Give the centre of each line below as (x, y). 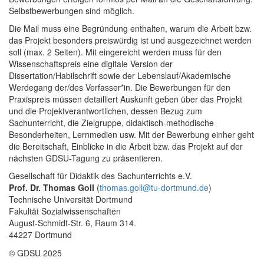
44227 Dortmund (40, 235)
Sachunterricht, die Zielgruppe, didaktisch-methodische (111, 123)
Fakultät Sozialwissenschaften (65, 211)
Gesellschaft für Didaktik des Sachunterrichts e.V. (100, 176)
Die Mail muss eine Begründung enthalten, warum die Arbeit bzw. (130, 29)
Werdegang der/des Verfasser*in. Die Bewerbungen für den (120, 88)
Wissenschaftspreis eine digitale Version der (91, 64)
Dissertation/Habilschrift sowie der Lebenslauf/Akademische (120, 76)
